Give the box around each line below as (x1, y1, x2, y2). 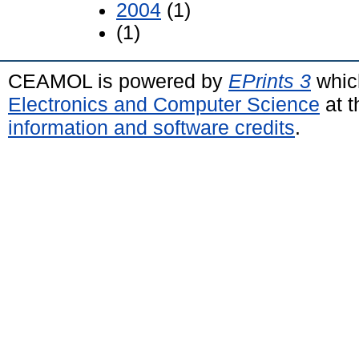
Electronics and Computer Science (8, 93, 320, 116)
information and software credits (8, 116, 295, 139)
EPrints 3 (228, 70, 311, 93)
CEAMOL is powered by (8, 70, 228, 93)
